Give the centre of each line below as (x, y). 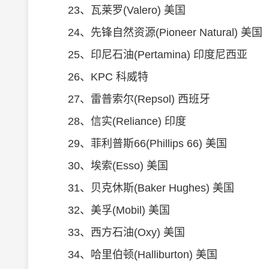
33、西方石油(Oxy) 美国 (116, 232)
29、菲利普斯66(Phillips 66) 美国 (137, 144)
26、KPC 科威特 (97, 77)
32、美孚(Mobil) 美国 (108, 210)
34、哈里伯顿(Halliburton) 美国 (132, 255)
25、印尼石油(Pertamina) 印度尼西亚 (147, 55)
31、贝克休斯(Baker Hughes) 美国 (140, 188)
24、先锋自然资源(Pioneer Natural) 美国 (154, 32)
